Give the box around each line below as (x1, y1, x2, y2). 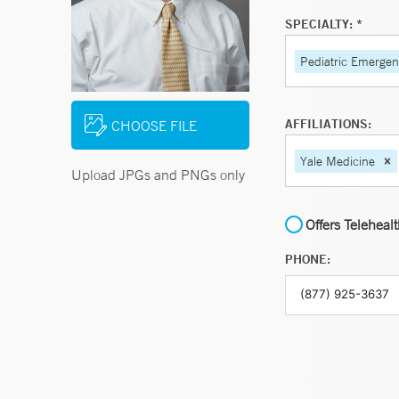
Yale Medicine (300, 152, 375, 169)
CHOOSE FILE (111, 116, 197, 134)
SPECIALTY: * (285, 16, 362, 32)
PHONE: (285, 251, 330, 267)
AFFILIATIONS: (285, 116, 371, 132)
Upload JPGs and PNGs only (71, 166, 245, 183)
